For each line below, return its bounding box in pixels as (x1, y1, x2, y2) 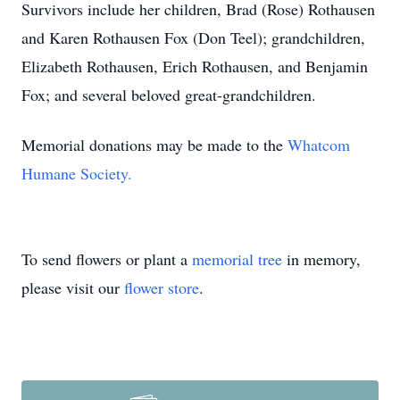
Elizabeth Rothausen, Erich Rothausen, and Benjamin (21, 55, 368, 77)
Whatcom (287, 134, 350, 155)
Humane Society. (21, 162, 132, 184)
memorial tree (192, 248, 282, 270)
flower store (124, 277, 199, 298)
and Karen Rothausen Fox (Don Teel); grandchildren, (21, 27, 365, 48)
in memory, (282, 248, 361, 270)
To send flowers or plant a (21, 248, 192, 270)
